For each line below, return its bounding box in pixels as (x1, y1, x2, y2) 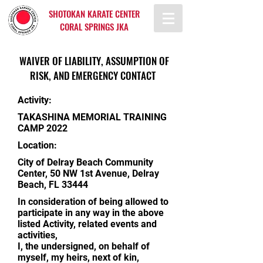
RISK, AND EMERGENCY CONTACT (30, 68, 158, 83)
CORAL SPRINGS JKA (59, 20, 129, 33)
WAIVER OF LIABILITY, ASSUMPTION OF (19, 53, 169, 68)
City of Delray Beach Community (18, 157, 153, 168)
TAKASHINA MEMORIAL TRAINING (18, 112, 167, 123)
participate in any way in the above (18, 207, 164, 218)
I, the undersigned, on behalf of (18, 241, 150, 252)
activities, (18, 230, 60, 241)
